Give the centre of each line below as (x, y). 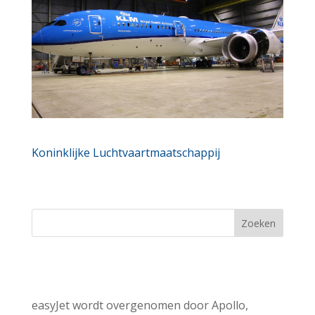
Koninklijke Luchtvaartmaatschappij (126, 152)
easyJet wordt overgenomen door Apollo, (140, 305)
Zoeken (259, 223)
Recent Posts (107, 273)
